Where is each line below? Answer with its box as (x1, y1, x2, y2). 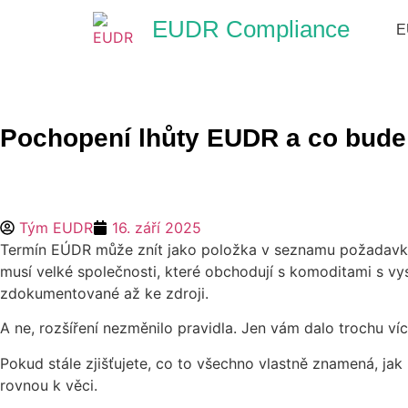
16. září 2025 (112, 219, 201, 237)
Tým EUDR (19, 219, 93, 237)
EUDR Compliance (151, 15, 350, 43)
